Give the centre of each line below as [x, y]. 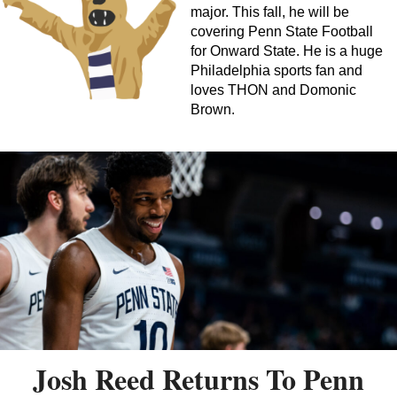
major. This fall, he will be [270, 12]
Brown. [213, 109]
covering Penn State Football [282, 31]
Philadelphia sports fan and [276, 70]
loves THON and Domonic [273, 90]
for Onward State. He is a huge [287, 51]
